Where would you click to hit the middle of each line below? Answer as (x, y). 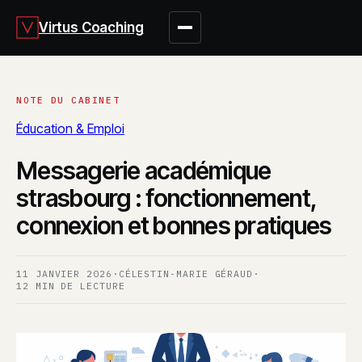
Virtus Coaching (91, 27)
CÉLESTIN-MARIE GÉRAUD (186, 273)
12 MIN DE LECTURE (71, 285)
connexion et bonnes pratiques (174, 225)
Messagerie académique (144, 170)
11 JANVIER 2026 (64, 273)
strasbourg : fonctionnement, (166, 198)
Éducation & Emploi (70, 128)
